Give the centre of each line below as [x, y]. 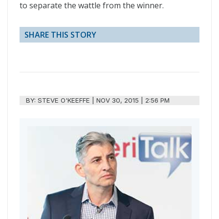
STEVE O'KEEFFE [64, 100]
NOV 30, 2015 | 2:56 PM [133, 100]
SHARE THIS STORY [60, 35]
